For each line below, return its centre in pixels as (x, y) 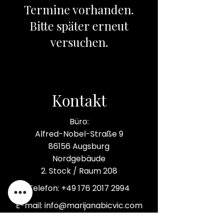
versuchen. (79, 42)
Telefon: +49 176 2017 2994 (79, 188)
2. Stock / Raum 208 (79, 171)
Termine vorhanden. (79, 9)
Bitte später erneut (79, 26)
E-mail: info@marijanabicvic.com (79, 205)
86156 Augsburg (79, 146)
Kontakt (79, 100)
